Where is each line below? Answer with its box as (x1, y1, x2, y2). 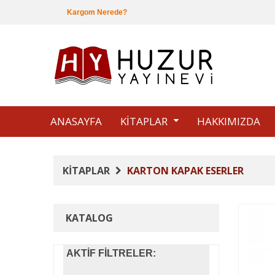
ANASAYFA (50, 114, 102, 128)
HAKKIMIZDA (197, 114, 260, 128)
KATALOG (66, 211, 113, 225)
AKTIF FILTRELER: (66, 248, 156, 258)
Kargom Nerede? (65, 8, 127, 17)
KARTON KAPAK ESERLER (125, 164, 244, 177)
